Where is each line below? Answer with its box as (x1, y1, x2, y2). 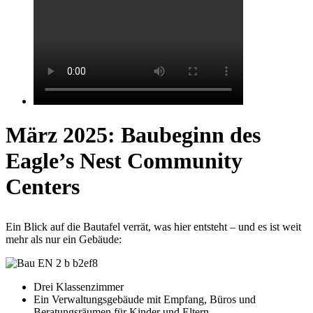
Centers (6, 174, 80, 200)
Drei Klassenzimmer (34, 281, 124, 293)
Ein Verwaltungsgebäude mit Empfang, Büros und (34, 293, 256, 306)
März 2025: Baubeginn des (6, 122, 261, 148)
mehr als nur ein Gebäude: (6, 233, 122, 246)
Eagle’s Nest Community (6, 148, 242, 174)
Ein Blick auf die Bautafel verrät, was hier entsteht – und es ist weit (6, 221, 301, 233)
